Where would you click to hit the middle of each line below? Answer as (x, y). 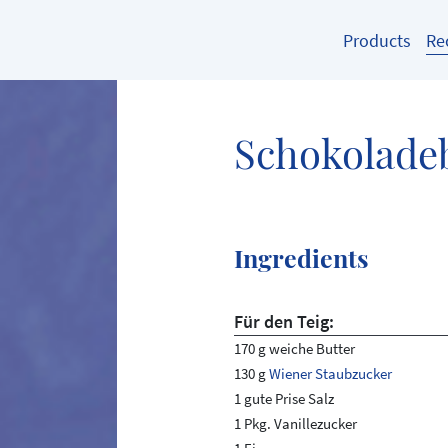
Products (376, 40)
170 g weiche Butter (294, 348)
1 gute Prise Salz (283, 398)
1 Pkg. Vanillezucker (295, 423)
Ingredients (301, 257)
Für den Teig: (283, 321)
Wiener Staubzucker (330, 373)
